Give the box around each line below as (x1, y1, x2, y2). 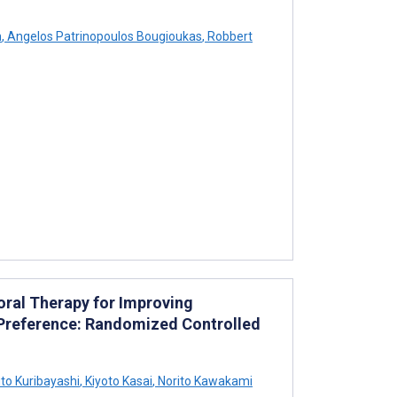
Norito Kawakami (155, 374, 253, 388)
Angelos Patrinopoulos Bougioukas (4, 29, 202, 43)
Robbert (205, 29, 253, 43)
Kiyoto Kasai (82, 374, 152, 388)
